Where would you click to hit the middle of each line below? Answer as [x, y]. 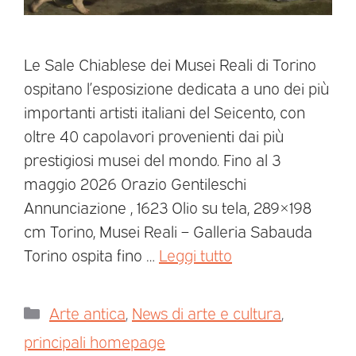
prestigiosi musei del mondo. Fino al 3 [152, 159]
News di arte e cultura [207, 312]
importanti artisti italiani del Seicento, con [164, 111]
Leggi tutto [195, 254]
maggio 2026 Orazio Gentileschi [135, 182]
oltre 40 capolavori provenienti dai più [154, 135]
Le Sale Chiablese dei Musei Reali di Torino [170, 63]
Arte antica [87, 312]
